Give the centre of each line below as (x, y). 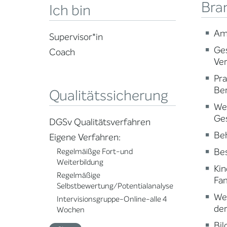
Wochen (71, 210)
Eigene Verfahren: (85, 138)
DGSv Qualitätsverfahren (100, 122)
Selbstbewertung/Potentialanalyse (115, 186)
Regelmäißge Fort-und (95, 152)
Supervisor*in (76, 37)
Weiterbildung (80, 162)
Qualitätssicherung (109, 96)
